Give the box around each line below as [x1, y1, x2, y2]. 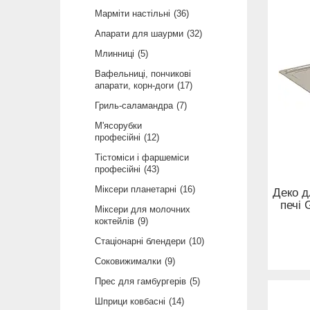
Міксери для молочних [95, 204, 190, 215]
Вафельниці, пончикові [95, 69, 191, 80]
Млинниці [95, 48, 134, 60]
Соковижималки [95, 256, 161, 267]
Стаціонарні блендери [95, 236, 185, 247]
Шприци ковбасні [95, 296, 165, 307]
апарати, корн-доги [95, 80, 174, 91]
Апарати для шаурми [95, 28, 183, 39]
